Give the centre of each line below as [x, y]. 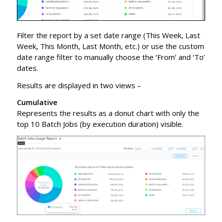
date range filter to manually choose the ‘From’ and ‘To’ [111, 57]
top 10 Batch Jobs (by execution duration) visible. [100, 124]
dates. [27, 68]
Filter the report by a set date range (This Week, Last [108, 35]
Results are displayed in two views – [79, 85]
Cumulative [37, 102]
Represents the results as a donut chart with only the [108, 113]
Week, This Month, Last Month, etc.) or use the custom [110, 46]
